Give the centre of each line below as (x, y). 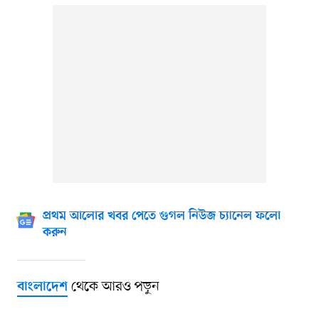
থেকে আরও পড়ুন (113, 287)
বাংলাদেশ (42, 287)
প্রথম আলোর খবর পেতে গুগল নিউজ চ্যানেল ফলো (161, 216)
